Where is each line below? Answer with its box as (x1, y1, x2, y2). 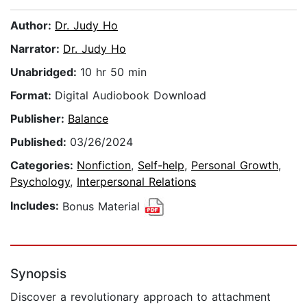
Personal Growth (191, 158, 278, 173)
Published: (10, 135, 70, 149)
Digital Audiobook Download (55, 88, 206, 103)
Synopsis (10, 266, 66, 282)
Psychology (10, 175, 70, 189)
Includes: (10, 199, 62, 213)
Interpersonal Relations (77, 175, 196, 189)
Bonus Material (62, 199, 144, 213)
